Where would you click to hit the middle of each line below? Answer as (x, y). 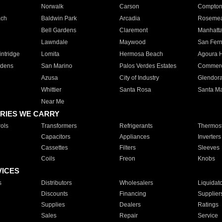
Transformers (59, 126)
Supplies (53, 205)
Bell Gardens (58, 30)
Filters (127, 148)
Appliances (134, 137)
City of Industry (139, 78)
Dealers (130, 205)
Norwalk (52, 6)
